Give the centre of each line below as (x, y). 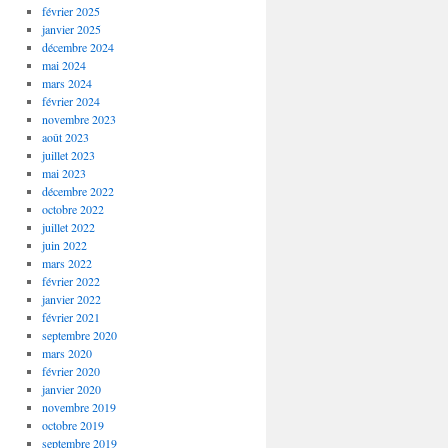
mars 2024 (66, 83)
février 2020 (70, 371)
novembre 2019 (78, 407)
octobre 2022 (72, 209)
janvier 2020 (71, 389)
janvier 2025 (71, 29)
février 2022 (70, 281)
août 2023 (65, 137)
